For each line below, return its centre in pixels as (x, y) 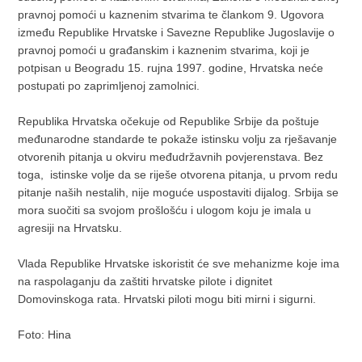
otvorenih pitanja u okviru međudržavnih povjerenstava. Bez (171, 157)
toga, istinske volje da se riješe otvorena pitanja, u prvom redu (178, 175)
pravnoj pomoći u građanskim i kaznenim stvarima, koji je (164, 51)
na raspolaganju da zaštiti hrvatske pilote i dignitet (145, 282)
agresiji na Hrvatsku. (70, 228)
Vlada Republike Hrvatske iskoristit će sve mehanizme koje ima (179, 264)
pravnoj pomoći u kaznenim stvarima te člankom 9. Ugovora (171, 15)
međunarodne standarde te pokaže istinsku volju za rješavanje (178, 139)
